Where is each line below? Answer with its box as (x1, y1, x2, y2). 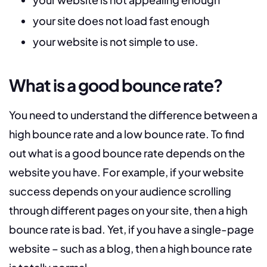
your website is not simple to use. (33, 35, 198, 49)
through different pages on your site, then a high (9, 203, 247, 218)
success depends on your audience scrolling (9, 184, 231, 198)
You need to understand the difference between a (9, 108, 257, 122)
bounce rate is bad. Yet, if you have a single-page (9, 222, 254, 237)
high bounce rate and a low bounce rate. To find (9, 127, 244, 141)
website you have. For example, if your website (9, 165, 244, 179)
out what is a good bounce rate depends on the (9, 146, 245, 160)
